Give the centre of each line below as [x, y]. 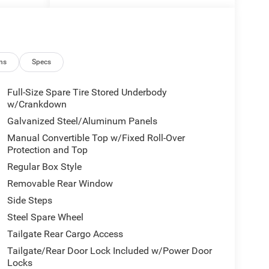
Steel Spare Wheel [45, 217]
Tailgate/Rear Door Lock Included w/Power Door [109, 251]
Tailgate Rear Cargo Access [65, 234]
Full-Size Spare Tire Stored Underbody [87, 92]
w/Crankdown [37, 104]
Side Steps [29, 201]
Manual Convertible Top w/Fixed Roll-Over [96, 138]
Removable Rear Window [60, 184]
